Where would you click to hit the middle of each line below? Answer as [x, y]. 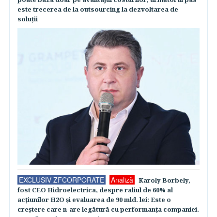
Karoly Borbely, [164, 180]
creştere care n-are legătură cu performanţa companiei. [108, 209]
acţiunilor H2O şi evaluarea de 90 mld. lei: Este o [94, 200]
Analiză [122, 180]
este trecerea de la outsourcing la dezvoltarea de [98, 9]
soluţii [28, 19]
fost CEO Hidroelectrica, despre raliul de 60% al [95, 190]
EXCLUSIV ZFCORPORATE [62, 180]
